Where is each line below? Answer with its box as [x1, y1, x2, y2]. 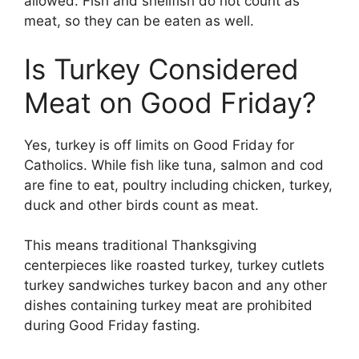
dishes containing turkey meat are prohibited [24, 297, 313, 314]
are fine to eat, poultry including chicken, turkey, [24, 176, 333, 193]
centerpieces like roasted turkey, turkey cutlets [24, 257, 325, 274]
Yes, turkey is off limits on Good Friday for [24, 136, 294, 153]
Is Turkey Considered [24, 51, 299, 86]
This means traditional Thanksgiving [24, 237, 256, 254]
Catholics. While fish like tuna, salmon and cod [24, 156, 324, 173]
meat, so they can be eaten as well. [24, 13, 254, 30]
